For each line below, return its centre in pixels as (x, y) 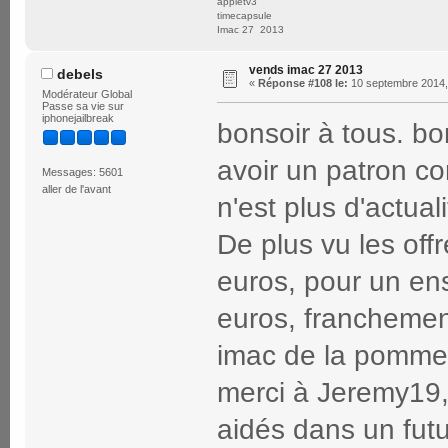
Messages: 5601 (82, 171)
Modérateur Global (86, 93)
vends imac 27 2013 (306, 70)
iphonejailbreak (77, 117)
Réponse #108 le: (303, 83)
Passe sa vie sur (82, 105)
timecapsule (244, 15)
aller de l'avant (76, 189)
